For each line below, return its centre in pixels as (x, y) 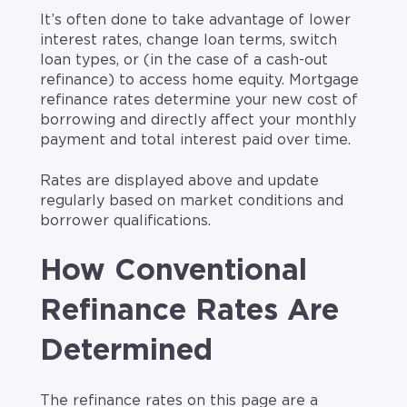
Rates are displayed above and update (179, 180)
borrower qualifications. (125, 220)
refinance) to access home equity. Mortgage (199, 80)
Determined (126, 350)
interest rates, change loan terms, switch (189, 40)
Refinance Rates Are (189, 310)
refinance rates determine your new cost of (199, 100)
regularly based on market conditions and (192, 200)
